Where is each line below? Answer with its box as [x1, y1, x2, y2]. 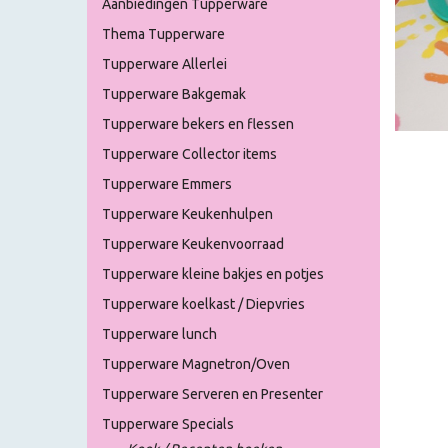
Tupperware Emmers [102, 176, 232, 192]
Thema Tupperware [102, 26, 225, 42]
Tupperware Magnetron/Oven [102, 356, 290, 372]
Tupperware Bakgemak [102, 86, 246, 102]
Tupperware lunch [102, 326, 217, 342]
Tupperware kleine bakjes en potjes [102, 266, 324, 282]
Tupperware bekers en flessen [102, 116, 294, 132]
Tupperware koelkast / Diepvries [102, 296, 305, 312]
